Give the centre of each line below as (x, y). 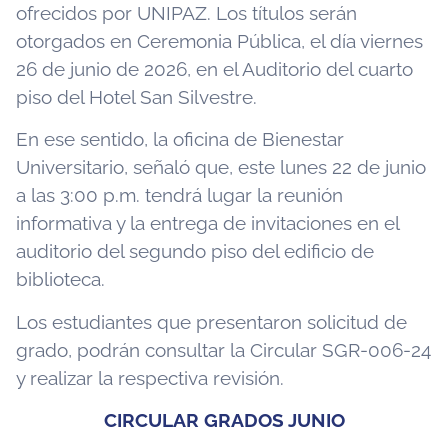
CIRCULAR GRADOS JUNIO (224, 420)
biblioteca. (60, 279)
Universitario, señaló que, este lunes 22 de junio (221, 167)
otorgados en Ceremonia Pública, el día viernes (219, 41)
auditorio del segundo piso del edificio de (195, 251)
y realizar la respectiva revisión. (150, 377)
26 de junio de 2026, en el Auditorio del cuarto (214, 69)
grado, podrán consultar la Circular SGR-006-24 (223, 349)
